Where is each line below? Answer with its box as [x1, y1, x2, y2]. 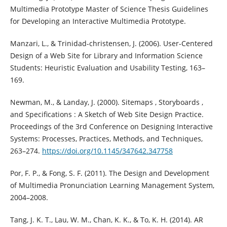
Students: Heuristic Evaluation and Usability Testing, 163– [10, 63, 205, 73]
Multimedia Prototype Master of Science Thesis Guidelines [10, 4, 208, 14]
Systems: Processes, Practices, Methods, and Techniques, [10, 134, 203, 144]
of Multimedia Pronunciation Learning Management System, [10, 180, 214, 191]
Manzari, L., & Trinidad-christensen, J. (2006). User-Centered [10, 39, 213, 49]
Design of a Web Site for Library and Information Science [10, 51, 203, 61]
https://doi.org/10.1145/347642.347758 [42, 146, 173, 156]
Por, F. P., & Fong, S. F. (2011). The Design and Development [10, 168, 209, 178]
